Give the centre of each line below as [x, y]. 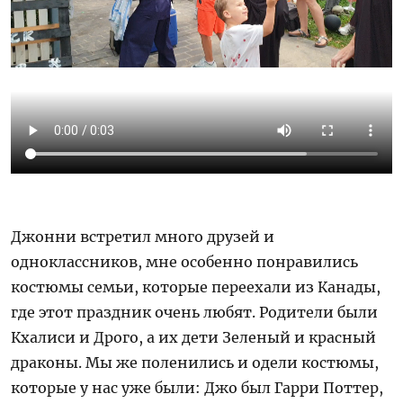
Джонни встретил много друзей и [143, 236]
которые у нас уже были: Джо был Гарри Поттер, [197, 387]
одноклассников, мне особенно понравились [185, 261]
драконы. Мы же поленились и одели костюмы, [195, 362]
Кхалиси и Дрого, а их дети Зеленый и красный [194, 337]
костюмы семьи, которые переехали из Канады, [196, 287]
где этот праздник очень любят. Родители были [195, 312]
